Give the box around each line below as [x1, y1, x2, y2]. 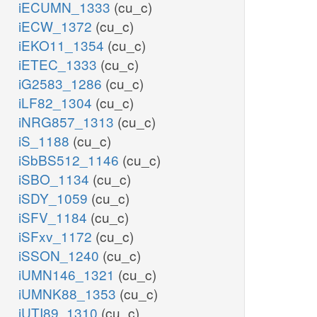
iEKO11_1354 [18, 35, 108, 55]
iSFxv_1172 [18, 226, 96, 246]
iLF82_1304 [18, 93, 96, 113]
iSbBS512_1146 [18, 150, 122, 170]
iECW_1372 [18, 16, 96, 36]
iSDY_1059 [18, 188, 91, 208]
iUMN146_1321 [18, 265, 118, 284]
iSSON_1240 [18, 246, 103, 265]
